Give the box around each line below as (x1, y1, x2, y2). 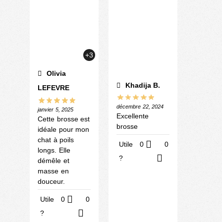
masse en (38, 166, 69, 175)
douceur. (38, 177, 65, 185)
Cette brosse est (38, 114, 90, 123)
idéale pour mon (38, 125, 89, 133)
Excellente (116, 112, 149, 120)
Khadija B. (123, 81, 160, 89)
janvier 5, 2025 (38, 106, 73, 112)
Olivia (44, 69, 66, 77)
